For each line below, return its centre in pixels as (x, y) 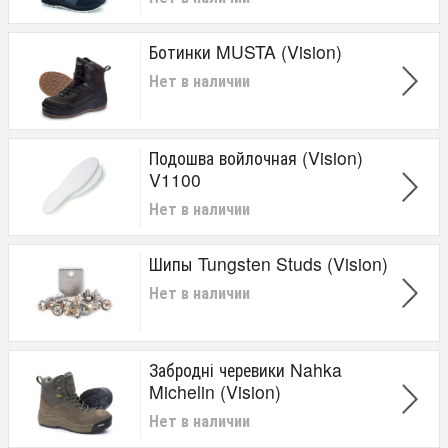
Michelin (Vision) (215, 391)
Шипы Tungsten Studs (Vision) (268, 263)
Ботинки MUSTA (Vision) (245, 51)
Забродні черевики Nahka (245, 369)
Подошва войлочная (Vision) (256, 157)
